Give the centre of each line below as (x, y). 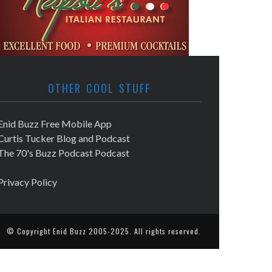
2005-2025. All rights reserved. (144, 231)
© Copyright (30, 231)
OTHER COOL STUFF (99, 88)
